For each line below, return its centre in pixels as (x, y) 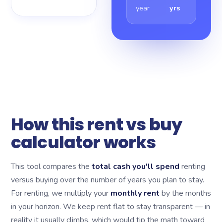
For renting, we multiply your (61, 193)
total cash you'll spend (136, 166)
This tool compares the (51, 166)
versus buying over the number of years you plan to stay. (108, 180)
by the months (185, 193)
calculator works (83, 142)
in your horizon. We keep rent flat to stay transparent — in (111, 207)
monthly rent (135, 193)
